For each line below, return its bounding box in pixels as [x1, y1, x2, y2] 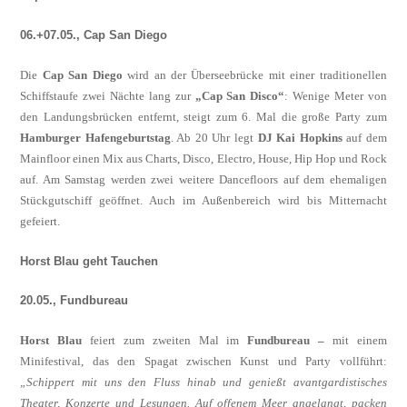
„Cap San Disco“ [194, 88, 285, 103]
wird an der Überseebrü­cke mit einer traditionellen [122, 67, 387, 82]
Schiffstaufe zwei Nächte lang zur [20, 88, 195, 103]
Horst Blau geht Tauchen [20, 253, 159, 268]
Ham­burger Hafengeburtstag [20, 130, 171, 144]
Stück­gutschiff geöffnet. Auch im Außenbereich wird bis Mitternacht [20, 193, 387, 207]
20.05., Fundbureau [20, 293, 129, 308]
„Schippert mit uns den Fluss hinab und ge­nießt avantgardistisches [20, 375, 387, 390]
